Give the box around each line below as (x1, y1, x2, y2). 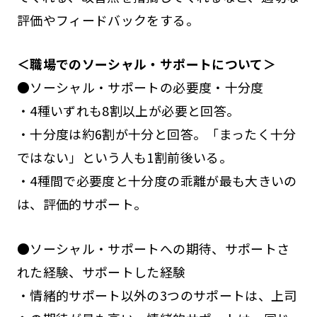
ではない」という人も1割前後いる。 (16, 148, 232, 167)
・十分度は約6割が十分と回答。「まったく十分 (16, 125, 296, 144)
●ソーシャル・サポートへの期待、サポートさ (16, 239, 290, 258)
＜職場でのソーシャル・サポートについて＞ (16, 54, 277, 74)
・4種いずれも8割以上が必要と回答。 (16, 101, 240, 120)
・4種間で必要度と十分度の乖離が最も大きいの (16, 171, 297, 190)
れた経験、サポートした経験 (16, 263, 186, 282)
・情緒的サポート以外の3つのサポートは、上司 (16, 286, 297, 305)
